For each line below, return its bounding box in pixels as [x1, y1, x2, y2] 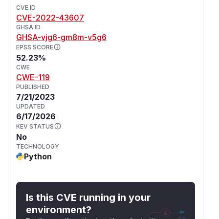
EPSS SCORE [16, 43, 53, 51]
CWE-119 [16, 72, 50, 82]
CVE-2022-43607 [16, 12, 84, 22]
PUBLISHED [16, 83, 49, 90]
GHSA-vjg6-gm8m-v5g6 [16, 32, 107, 42]
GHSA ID [16, 23, 41, 31]
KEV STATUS [16, 122, 54, 130]
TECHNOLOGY [16, 142, 59, 150]
